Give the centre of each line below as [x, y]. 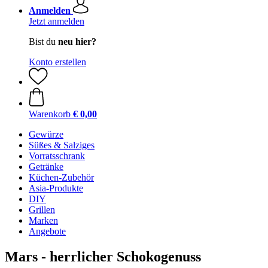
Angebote [47, 231]
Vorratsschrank [57, 156]
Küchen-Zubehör [61, 177]
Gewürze [46, 134]
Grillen [42, 210]
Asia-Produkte [56, 188]
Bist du [43, 42]
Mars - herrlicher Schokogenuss [103, 256]
